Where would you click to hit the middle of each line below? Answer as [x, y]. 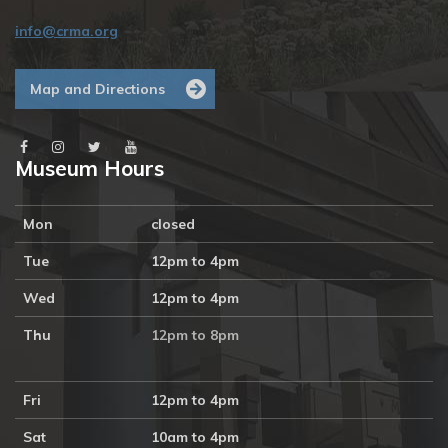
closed [173, 224]
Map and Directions [97, 89]
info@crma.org [66, 31]
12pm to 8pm [197, 335]
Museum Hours [89, 168]
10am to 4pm [195, 437]
